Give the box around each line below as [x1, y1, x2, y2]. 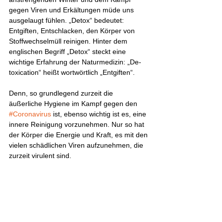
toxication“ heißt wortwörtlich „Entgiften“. [9, 68, 135, 76]
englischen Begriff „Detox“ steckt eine [9, 48, 128, 55]
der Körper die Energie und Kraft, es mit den [9, 131, 150, 139]
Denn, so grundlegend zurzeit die [9, 89, 115, 97]
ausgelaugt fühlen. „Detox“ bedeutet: [9, 16, 126, 24]
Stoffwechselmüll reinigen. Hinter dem [9, 37, 129, 45]
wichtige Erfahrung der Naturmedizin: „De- [9, 58, 141, 66]
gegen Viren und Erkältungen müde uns [9, 6, 136, 14]
